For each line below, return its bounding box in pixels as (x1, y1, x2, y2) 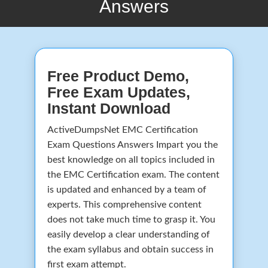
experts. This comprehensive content (47, 199, 202, 209)
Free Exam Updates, (47, 83, 190, 100)
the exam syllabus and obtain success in (47, 244, 214, 254)
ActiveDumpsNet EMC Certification (47, 124, 198, 135)
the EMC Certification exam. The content (47, 169, 220, 179)
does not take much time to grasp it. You (47, 214, 215, 224)
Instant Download (47, 99, 170, 117)
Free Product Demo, (47, 67, 189, 84)
